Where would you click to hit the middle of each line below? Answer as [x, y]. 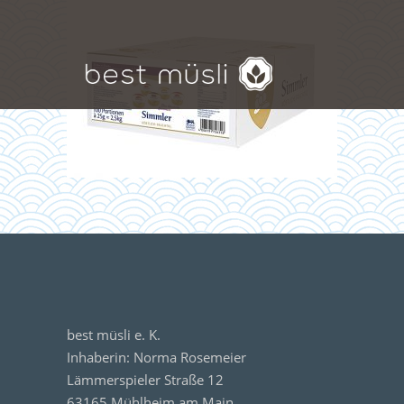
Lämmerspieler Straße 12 [145, 380]
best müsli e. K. [114, 335]
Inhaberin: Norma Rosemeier [156, 357]
